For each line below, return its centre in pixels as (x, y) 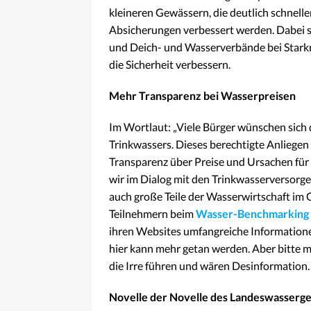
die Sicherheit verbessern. (170, 65)
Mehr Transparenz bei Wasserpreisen (202, 96)
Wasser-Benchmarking (252, 214)
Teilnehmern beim (152, 214)
